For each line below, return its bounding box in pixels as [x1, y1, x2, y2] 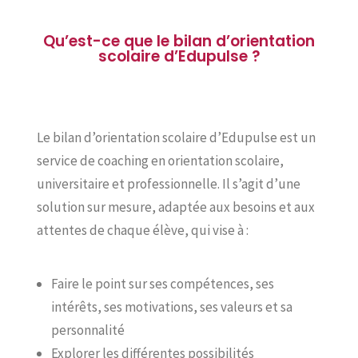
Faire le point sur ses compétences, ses [51, 275, 274, 292]
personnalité [51, 321, 125, 339]
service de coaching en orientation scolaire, [37, 152, 284, 169]
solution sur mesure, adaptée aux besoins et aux [37, 198, 315, 216]
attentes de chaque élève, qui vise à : [37, 221, 249, 239]
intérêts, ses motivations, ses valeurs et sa [51, 298, 292, 316]
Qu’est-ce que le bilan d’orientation [43, 30, 315, 52]
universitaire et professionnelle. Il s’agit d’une [37, 175, 300, 193]
